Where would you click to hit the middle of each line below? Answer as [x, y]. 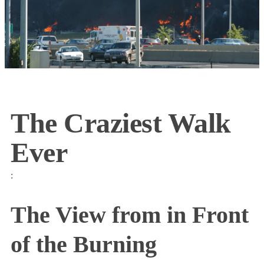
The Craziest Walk [121, 123]
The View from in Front [130, 214]
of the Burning [84, 244]
